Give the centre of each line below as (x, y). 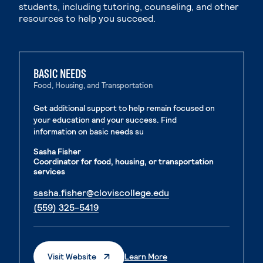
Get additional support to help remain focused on (124, 108)
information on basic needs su (89, 131)
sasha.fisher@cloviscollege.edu (101, 192)
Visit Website (72, 256)
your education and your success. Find (105, 119)
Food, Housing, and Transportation (93, 85)
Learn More (146, 256)
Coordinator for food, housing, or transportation (124, 161)
